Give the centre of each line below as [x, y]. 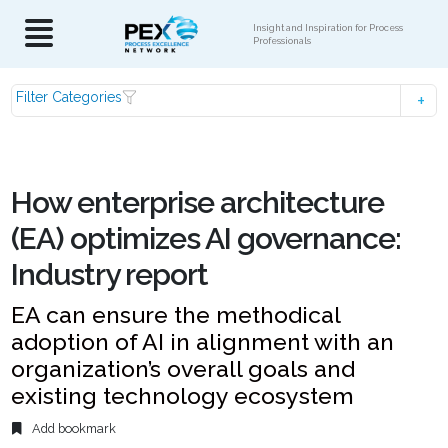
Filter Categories [69, 97]
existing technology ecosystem [183, 395]
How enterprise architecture [198, 202]
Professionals [282, 40]
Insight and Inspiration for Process [328, 27]
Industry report [110, 274]
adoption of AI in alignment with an [203, 341]
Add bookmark [73, 429]
